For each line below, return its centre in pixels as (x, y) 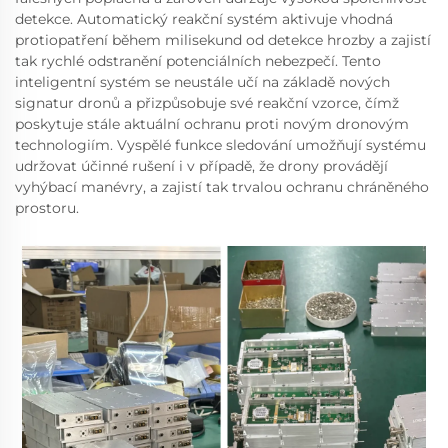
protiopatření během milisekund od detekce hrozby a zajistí (223, 39)
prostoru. (47, 207)
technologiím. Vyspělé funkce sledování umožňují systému (220, 144)
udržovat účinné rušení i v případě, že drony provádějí (201, 165)
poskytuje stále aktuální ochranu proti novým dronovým (212, 123)
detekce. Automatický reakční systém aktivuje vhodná (204, 18)
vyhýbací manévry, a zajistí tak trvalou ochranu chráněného (222, 186)
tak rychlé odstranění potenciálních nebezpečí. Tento (198, 60)
